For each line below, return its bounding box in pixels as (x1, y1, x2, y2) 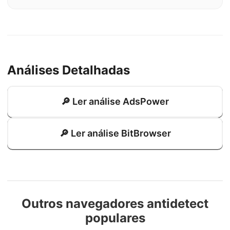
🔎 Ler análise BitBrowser (59, 128, 171, 139)
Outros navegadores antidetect (22, 196, 208, 211)
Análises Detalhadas (7, 63, 130, 78)
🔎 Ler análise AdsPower (61, 96, 169, 107)
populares (85, 210, 145, 225)
